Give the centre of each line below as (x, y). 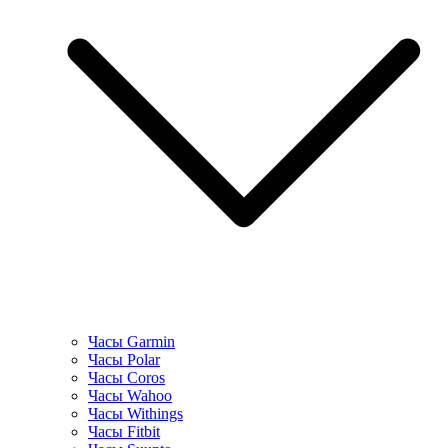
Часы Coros (126, 378)
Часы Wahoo (130, 396)
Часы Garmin (131, 342)
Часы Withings (135, 414)
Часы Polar (124, 360)
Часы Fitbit (124, 432)
